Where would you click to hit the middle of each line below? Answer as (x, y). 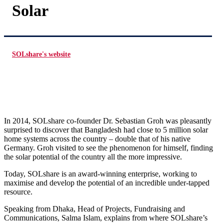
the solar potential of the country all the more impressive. (93, 156)
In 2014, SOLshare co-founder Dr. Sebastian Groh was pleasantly (108, 120)
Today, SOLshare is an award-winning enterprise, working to (100, 173)
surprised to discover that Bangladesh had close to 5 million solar (106, 129)
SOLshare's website (41, 54)
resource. (18, 191)
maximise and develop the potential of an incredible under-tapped (107, 182)
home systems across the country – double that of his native (97, 138)
